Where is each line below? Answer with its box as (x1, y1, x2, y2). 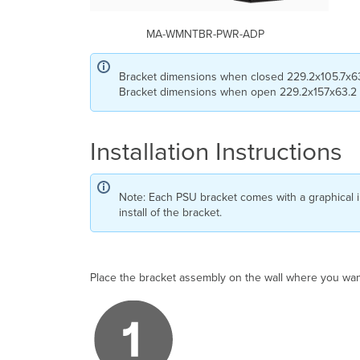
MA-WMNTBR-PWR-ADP (146, 27, 264, 42)
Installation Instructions (90, 137, 342, 168)
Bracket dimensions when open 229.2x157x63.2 (119, 85, 357, 100)
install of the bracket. (119, 206, 222, 220)
